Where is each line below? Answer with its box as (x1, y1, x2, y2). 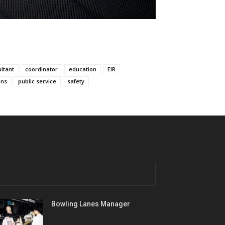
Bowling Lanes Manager (51, 200, 130, 208)
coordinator (25, 65, 58, 73)
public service (18, 77, 56, 85)
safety (67, 77, 84, 85)
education (69, 65, 96, 73)
